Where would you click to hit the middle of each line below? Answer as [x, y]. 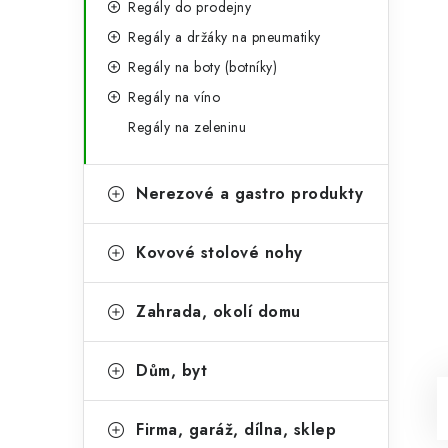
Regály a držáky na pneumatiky [224, 37]
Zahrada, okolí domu [218, 311]
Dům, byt [171, 370]
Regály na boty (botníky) [202, 67]
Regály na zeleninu [187, 127]
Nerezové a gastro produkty [249, 193]
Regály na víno [174, 97]
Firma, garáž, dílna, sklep [236, 429]
